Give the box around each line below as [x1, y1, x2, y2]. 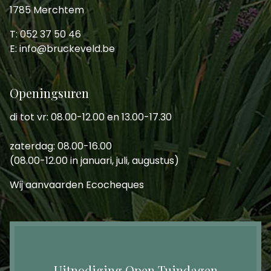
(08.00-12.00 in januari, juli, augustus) [10, 154, 179, 168]
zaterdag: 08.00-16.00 [10, 139, 112, 154]
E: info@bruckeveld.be [10, 42, 115, 56]
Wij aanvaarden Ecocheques [10, 178, 144, 192]
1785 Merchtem [10, 3, 84, 18]
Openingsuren [10, 85, 89, 102]
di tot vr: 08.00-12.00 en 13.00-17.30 [10, 110, 172, 125]
